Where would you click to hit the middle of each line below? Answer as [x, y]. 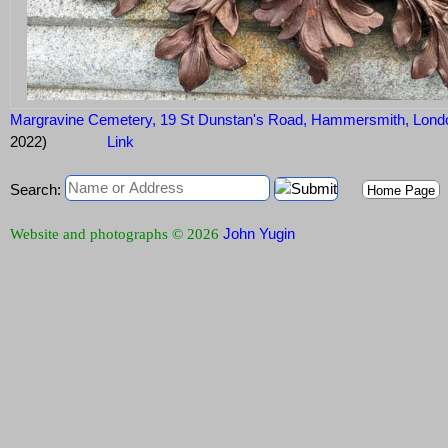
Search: [35, 190]
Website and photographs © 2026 [116, 234]
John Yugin [259, 234]
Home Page [401, 191]
